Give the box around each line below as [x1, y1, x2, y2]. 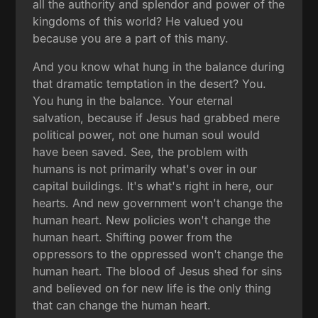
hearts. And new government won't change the [33, 195, 283, 210]
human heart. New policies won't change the [33, 212, 271, 227]
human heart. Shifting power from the [33, 229, 233, 244]
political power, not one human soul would [33, 127, 261, 142]
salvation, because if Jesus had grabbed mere [33, 110, 280, 125]
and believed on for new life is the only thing [33, 280, 272, 295]
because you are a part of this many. [33, 31, 229, 45]
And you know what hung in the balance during [33, 59, 285, 74]
